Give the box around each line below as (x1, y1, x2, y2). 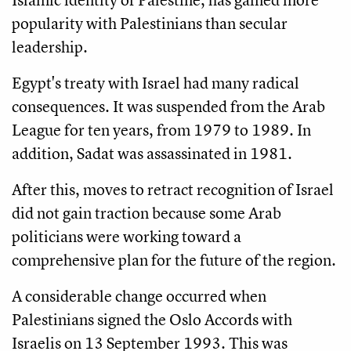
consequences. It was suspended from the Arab (12, 95, 325, 117)
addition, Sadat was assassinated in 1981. (12, 142, 292, 164)
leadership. (12, 35, 88, 57)
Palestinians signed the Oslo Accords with (12, 308, 292, 330)
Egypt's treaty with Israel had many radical (12, 71, 299, 93)
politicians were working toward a (12, 225, 241, 247)
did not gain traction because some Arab (12, 201, 281, 223)
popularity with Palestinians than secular (12, 12, 288, 34)
